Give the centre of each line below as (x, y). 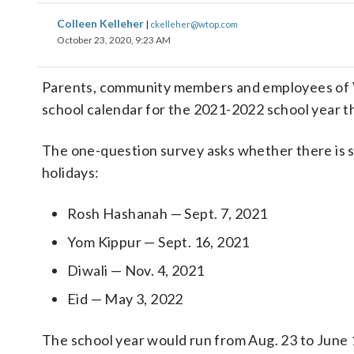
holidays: (71, 172)
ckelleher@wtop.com (194, 24)
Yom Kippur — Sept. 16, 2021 (158, 242)
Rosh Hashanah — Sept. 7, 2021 (168, 213)
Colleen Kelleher (102, 23)
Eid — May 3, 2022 (125, 299)
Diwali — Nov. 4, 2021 (136, 270)
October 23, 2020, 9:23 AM (114, 40)
